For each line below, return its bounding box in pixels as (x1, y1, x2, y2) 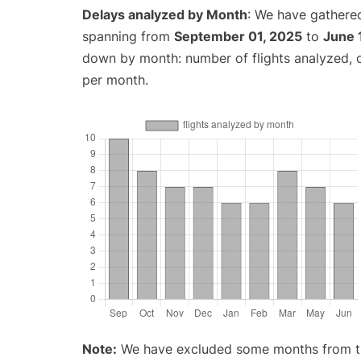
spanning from (82, 28, 174, 45)
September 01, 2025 (174, 28, 302, 45)
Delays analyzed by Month (82, 6, 247, 23)
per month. (82, 72, 148, 89)
